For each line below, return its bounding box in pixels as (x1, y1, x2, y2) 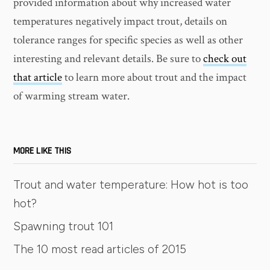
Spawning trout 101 (13, 219, 114, 234)
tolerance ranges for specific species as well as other (13, 33, 243, 48)
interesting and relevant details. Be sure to (13, 51, 204, 67)
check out (203, 51, 247, 67)
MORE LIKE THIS (13, 145, 72, 158)
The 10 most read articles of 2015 (13, 242, 187, 257)
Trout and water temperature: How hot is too (13, 178, 249, 192)
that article (13, 70, 63, 86)
